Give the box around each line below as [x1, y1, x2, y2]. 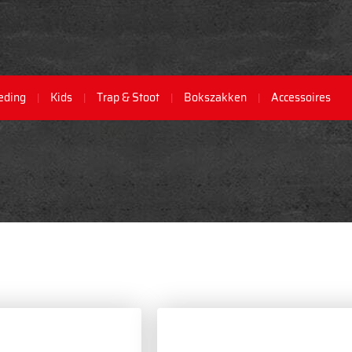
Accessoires [271, 89, 331, 106]
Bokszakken [184, 89, 247, 106]
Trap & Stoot [97, 89, 159, 106]
